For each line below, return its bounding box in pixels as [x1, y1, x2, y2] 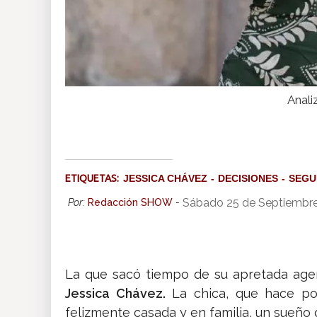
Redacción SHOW [88, 197, 173, 209]
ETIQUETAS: [65, 173, 123, 185]
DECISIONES [218, 173, 278, 185]
